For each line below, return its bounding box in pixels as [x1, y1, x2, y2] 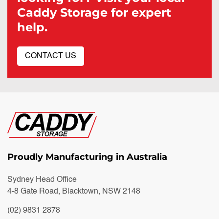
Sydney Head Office [7, 176, 77, 184]
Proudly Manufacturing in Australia [7, 152, 167, 163]
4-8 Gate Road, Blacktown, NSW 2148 [7, 188, 140, 196]
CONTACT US [25, 52, 76, 61]
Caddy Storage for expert [17, 5, 171, 20]
